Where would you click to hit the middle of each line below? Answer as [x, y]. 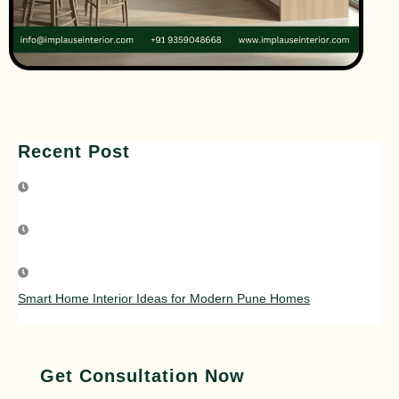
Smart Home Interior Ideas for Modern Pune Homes [164, 298]
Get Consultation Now [142, 375]
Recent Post [74, 151]
